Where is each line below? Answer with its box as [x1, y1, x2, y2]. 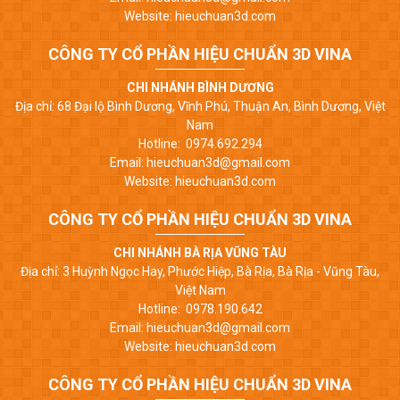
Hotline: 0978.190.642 [137, 301, 262, 316]
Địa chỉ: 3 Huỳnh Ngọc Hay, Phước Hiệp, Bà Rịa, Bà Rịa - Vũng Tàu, [21, 263, 379, 279]
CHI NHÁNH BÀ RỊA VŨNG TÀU [113, 245, 287, 260]
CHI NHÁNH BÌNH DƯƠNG [126, 79, 274, 95]
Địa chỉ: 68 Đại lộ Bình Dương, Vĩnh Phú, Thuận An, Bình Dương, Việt [14, 98, 386, 113]
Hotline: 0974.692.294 [137, 136, 262, 151]
